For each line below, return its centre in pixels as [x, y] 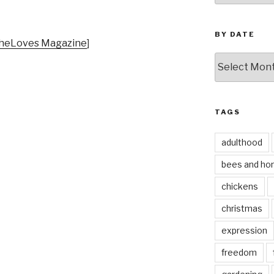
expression [244, 230]
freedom [239, 252]
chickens [239, 186]
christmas [242, 208]
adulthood [242, 142]
